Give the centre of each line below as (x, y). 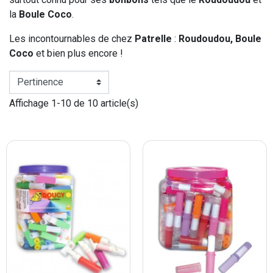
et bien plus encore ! (80, 54)
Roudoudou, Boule (220, 39)
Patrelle (153, 39)
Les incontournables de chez (72, 39)
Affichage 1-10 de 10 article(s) (74, 104)
